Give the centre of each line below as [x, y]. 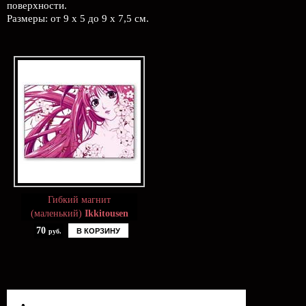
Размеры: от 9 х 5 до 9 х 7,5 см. [78, 18]
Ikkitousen [106, 213]
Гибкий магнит [79, 200]
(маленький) [57, 213]
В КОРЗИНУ [98, 231]
